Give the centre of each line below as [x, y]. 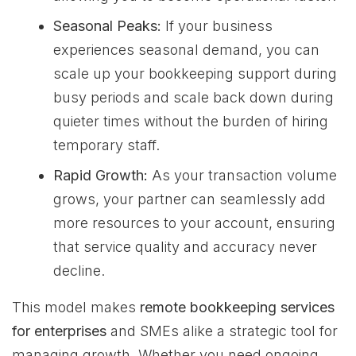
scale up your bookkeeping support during [195, 74]
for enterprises [59, 331]
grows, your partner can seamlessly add [190, 199]
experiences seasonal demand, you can [186, 50]
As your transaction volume [242, 175]
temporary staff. [106, 145]
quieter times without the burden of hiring [191, 121]
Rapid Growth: [101, 175]
